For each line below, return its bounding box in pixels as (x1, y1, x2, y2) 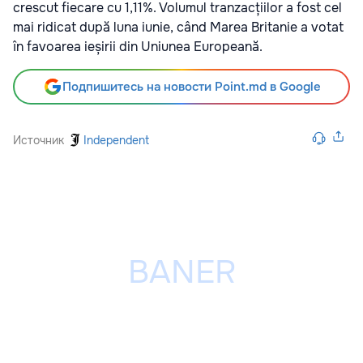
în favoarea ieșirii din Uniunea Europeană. (13, 38, 263, 56)
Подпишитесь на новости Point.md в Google (62, 79, 321, 96)
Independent (83, 133, 150, 148)
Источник (13, 133, 64, 148)
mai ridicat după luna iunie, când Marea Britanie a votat (13, 19, 344, 36)
